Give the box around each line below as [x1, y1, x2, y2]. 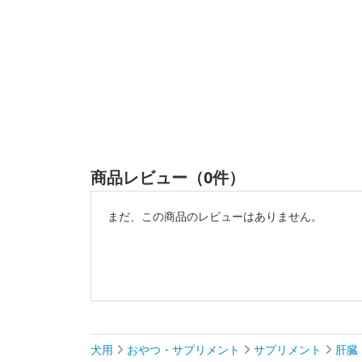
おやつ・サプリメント [127, 342, 240, 357]
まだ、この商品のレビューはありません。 [107, 208, 322, 224]
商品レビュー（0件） [90, 166, 245, 188]
